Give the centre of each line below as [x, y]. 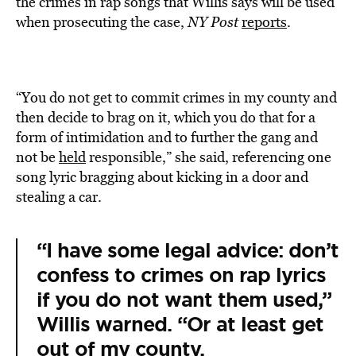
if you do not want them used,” [184, 300]
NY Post [213, 22]
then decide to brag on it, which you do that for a [166, 117]
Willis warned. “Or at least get [180, 325]
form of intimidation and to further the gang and [167, 137]
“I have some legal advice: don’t [188, 251]
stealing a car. [59, 197]
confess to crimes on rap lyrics [181, 275]
